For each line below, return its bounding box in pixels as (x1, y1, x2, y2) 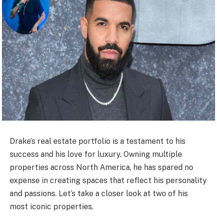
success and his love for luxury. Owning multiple (10, 150, 182, 159)
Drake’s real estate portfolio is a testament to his (10, 137, 186, 146)
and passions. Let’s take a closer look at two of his (10, 189, 188, 199)
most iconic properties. (10, 202, 93, 212)
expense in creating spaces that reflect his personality (10, 176, 207, 186)
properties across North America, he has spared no (10, 163, 193, 172)
